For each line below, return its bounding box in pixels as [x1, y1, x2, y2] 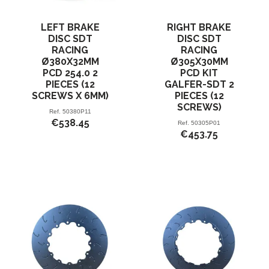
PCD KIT [180, 67, 218, 79]
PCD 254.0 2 [42, 67, 98, 79]
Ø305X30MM [170, 56, 228, 68]
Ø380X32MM [41, 56, 99, 68]
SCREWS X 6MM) [31, 90, 109, 102]
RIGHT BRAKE [167, 22, 231, 34]
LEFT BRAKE [40, 22, 100, 34]
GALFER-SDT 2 [164, 79, 234, 91]
